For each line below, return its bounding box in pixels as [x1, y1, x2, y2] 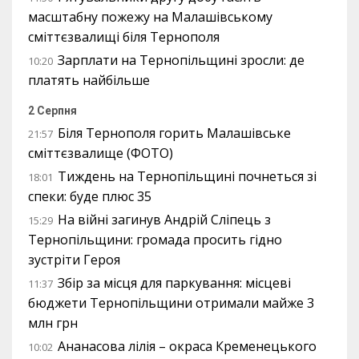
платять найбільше [28, 71, 150, 90]
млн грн [28, 314, 78, 333]
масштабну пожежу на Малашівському [28, 8, 272, 26]
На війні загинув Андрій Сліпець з [58, 211, 271, 229]
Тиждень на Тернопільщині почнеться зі [58, 167, 317, 186]
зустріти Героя [28, 251, 120, 269]
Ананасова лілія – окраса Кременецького [58, 337, 317, 356]
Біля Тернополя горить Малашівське [58, 124, 291, 143]
